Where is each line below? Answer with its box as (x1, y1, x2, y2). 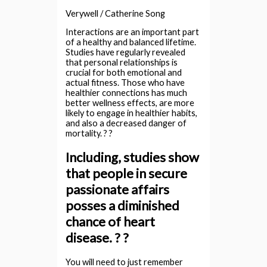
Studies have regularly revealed (66, 47, 186, 58)
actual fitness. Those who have (66, 77, 185, 88)
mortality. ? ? (66, 128, 113, 139)
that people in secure (66, 165, 188, 182)
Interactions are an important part (66, 27, 200, 38)
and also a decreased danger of (66, 118, 187, 129)
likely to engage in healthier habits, (66, 108, 198, 119)
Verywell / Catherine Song (66, 8, 166, 18)
